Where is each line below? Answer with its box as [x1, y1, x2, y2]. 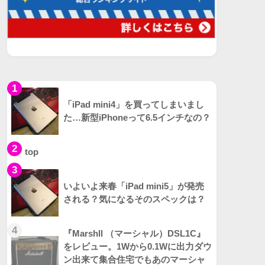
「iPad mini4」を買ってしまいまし [63, 99, 204, 110]
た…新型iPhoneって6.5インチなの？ [63, 112, 211, 123]
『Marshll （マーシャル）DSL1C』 [63, 228, 205, 239]
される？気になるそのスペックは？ [63, 194, 205, 205]
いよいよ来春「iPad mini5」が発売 [63, 181, 204, 192]
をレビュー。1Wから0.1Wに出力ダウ [63, 241, 212, 252]
